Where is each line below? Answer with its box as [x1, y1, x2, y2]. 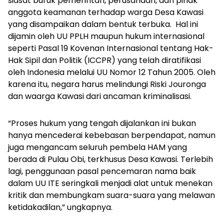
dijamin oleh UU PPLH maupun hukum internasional [8, 30, 204, 42]
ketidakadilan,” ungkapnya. [8, 201, 114, 213]
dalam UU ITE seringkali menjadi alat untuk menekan [8, 177, 212, 189]
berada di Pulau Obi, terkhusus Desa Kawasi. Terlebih [8, 153, 213, 165]
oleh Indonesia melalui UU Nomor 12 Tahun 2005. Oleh [8, 66, 215, 78]
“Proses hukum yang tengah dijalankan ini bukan [8, 117, 196, 129]
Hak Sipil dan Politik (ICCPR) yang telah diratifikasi [8, 54, 201, 66]
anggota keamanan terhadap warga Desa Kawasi [8, 6, 203, 18]
